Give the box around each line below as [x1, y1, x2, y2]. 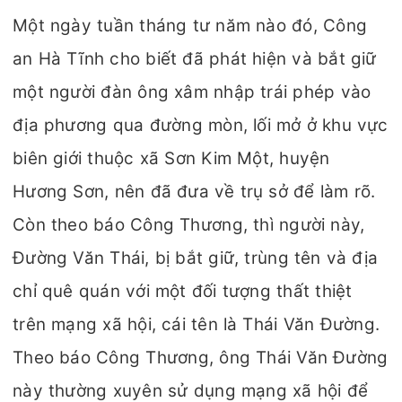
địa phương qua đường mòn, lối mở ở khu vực [13, 115, 389, 135]
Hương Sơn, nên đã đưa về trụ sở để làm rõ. [13, 181, 376, 202]
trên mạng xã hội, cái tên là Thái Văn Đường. [13, 314, 380, 335]
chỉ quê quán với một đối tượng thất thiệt [13, 281, 353, 301]
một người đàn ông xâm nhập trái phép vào [13, 82, 371, 102]
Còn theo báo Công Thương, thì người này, [13, 214, 365, 235]
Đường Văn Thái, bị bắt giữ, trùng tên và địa [13, 248, 379, 268]
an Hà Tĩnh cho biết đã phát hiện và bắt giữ [13, 48, 377, 69]
